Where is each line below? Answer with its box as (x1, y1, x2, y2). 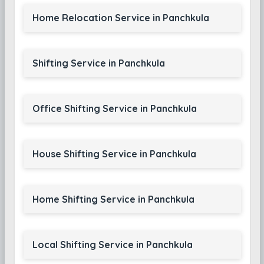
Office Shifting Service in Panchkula (32, 103, 197, 114)
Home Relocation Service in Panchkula (32, 12, 209, 24)
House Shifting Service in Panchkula (32, 148, 196, 160)
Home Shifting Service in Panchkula (32, 193, 194, 205)
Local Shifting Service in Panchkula (32, 239, 193, 250)
